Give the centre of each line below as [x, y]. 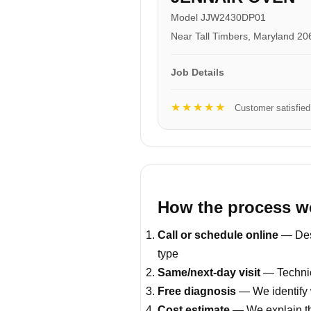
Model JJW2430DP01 [218, 17]
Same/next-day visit [209, 272]
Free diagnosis [197, 291]
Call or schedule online [218, 235]
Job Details [197, 72]
